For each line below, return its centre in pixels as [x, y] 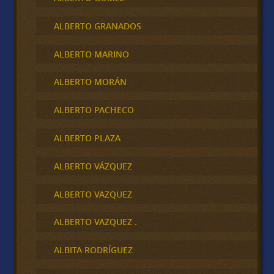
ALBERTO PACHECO [94, 110]
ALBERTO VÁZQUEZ [93, 166]
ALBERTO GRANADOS [97, 26]
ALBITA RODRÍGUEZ [93, 250]
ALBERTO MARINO [91, 54]
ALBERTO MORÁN [90, 82]
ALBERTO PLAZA [87, 138]
